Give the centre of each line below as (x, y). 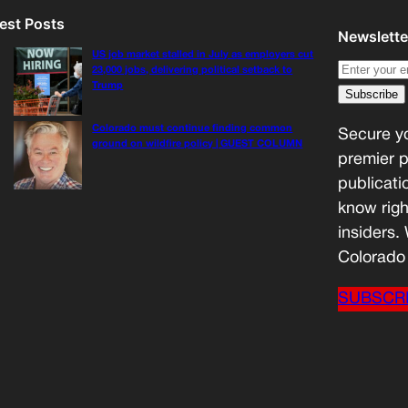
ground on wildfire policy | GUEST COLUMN (198, 144)
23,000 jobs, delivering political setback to (193, 71)
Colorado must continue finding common (193, 129)
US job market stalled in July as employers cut (203, 55)
